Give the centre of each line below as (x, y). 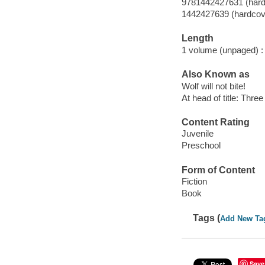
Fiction (194, 182)
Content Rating (215, 122)
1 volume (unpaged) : (222, 50)
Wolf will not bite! (213, 86)
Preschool (201, 146)
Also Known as (215, 75)
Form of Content (218, 170)
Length (197, 38)
